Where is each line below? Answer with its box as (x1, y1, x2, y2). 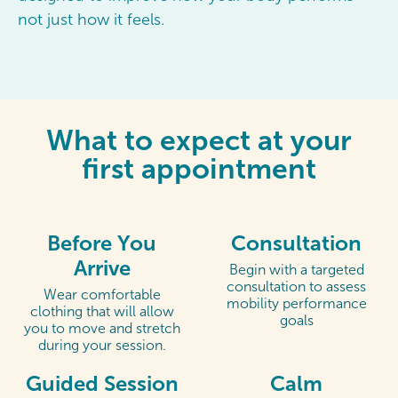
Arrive (73, 256, 131, 281)
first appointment (82, 152, 316, 185)
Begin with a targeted (228, 262, 364, 278)
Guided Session (25, 371, 179, 396)
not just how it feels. (18, 10, 164, 28)
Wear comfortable (43, 287, 161, 303)
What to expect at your (46, 123, 352, 156)
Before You (47, 231, 156, 256)
